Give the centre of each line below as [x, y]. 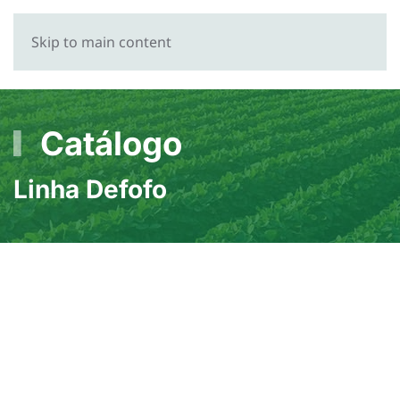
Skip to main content [101, 42]
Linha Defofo [90, 189]
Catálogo [107, 144]
